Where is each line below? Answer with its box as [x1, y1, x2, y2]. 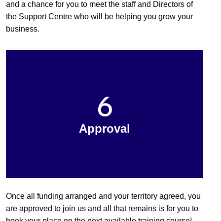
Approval [79, 121, 130, 135]
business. [6, 24, 39, 33]
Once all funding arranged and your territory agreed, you [6, 191, 201, 200]
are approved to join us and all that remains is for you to [6, 204, 198, 213]
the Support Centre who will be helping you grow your [6, 12, 193, 21]
